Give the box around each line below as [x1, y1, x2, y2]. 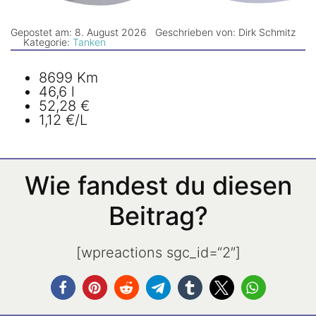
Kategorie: [23, 36, 73, 49]
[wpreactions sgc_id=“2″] [75, 243, 241, 261]
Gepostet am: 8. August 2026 [10, 26, 147, 39]
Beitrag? [108, 200, 208, 231]
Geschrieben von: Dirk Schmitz [154, 26, 296, 39]
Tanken [72, 36, 106, 49]
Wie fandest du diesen [24, 169, 292, 201]
